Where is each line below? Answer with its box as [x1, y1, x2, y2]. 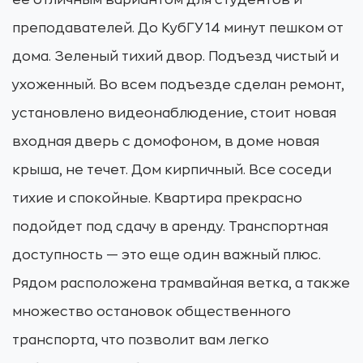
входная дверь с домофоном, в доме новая [12, 135, 319, 148]
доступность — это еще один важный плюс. [12, 249, 321, 262]
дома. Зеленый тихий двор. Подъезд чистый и [12, 50, 339, 63]
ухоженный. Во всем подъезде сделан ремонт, [12, 79, 344, 92]
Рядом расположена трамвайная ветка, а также [12, 277, 350, 290]
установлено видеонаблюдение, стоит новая [12, 107, 336, 120]
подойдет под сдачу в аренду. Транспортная [12, 220, 328, 233]
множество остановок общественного [12, 305, 291, 318]
